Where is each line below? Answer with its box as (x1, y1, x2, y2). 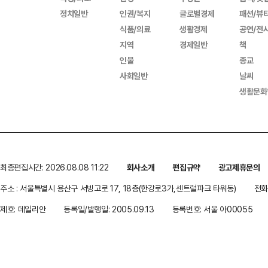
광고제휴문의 (218, 162, 260, 173)
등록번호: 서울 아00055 (172, 203, 253, 215)
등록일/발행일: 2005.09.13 (63, 203, 154, 215)
